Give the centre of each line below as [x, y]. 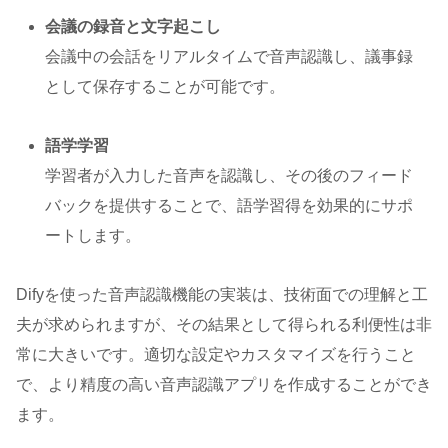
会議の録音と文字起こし [133, 27]
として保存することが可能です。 [165, 87]
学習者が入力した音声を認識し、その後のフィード [229, 175]
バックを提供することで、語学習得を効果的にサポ [229, 205]
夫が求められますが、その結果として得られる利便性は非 [224, 324]
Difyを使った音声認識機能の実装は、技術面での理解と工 [222, 294]
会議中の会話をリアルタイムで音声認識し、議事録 [229, 57]
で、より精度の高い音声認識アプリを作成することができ [224, 384]
